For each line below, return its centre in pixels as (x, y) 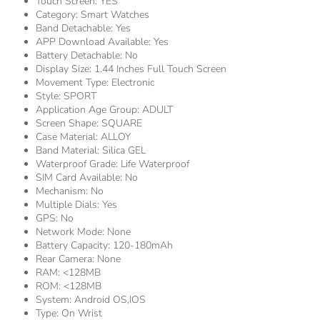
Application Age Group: (89, 110)
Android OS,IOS (110, 300)
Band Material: (69, 151)
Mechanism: (63, 191)
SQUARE (122, 124)
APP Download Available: (95, 42)
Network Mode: (71, 232)
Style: (50, 96)
